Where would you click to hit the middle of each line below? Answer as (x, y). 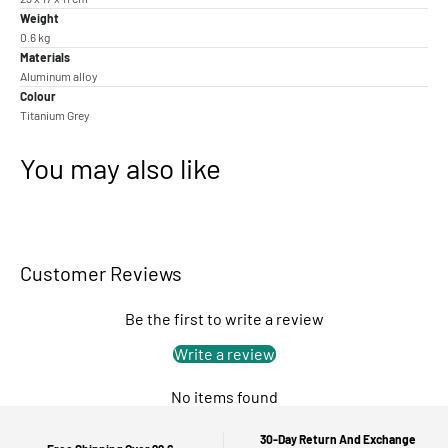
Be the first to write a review (224, 319)
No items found (224, 397)
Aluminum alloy (59, 76)
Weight (39, 18)
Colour (38, 96)
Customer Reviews (101, 273)
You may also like (120, 168)
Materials (45, 57)
